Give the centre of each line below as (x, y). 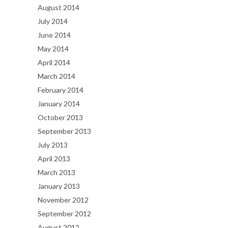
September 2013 (64, 131)
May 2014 (53, 48)
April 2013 (54, 158)
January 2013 (59, 186)
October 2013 (60, 117)
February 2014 (61, 90)
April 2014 (54, 62)
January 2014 (59, 103)
